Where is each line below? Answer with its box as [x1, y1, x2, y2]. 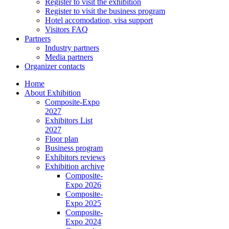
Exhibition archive [45, 162, 104, 171]
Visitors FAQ [45, 25, 88, 34]
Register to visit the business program [45, 7, 165, 16]
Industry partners [45, 43, 99, 53]
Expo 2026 [65, 180, 101, 190]
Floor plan [45, 134, 78, 144]
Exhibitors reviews [45, 153, 105, 162]
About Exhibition [25, 88, 81, 98]
